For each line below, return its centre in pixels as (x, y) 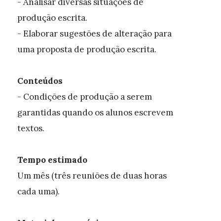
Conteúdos (40, 81)
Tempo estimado (52, 160)
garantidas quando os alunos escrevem (95, 112)
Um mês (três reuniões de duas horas (92, 176)
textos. (31, 128)
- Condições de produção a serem (85, 97)
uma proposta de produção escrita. (87, 49)
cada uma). (38, 191)
